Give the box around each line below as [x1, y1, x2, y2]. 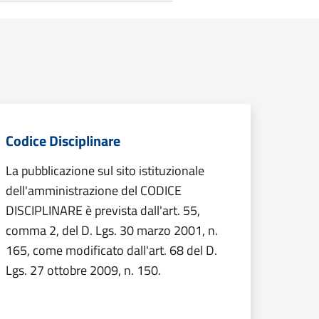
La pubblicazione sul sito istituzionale [6, 161, 204, 180]
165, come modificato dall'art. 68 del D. [6, 241, 217, 260]
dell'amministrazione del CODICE [6, 181, 182, 200]
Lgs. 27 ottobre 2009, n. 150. [6, 261, 161, 280]
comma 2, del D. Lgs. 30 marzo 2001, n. [6, 221, 218, 240]
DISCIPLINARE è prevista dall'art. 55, [6, 201, 200, 220]
